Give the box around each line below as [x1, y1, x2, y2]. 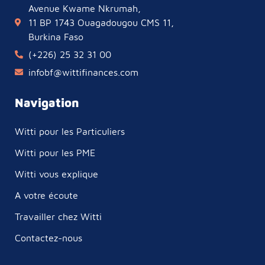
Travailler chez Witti [15, 211, 102, 222]
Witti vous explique [15, 169, 98, 180]
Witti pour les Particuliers [15, 126, 125, 137]
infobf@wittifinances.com [28, 67, 138, 78]
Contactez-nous [15, 232, 82, 244]
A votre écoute [15, 190, 78, 201]
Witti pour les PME [15, 147, 95, 159]
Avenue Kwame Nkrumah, [28, 3, 141, 14]
